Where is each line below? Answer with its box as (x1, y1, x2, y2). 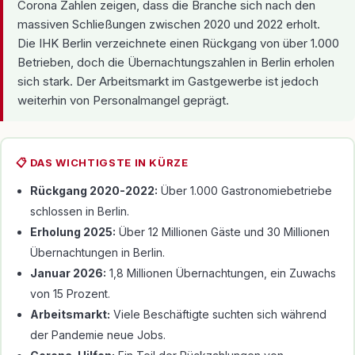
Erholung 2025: (29, 224, 116, 239)
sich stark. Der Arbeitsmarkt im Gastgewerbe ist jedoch (17, 74, 319, 90)
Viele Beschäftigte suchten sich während (109, 307, 326, 321)
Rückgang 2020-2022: (29, 183, 158, 197)
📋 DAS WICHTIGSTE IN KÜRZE (15, 155, 189, 169)
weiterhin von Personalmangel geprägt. (17, 93, 229, 109)
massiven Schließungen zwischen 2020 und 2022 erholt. (17, 17, 320, 32)
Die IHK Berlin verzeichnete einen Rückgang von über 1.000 (17, 36, 339, 52)
